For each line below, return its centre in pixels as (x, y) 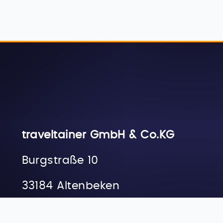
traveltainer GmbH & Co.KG (98, 135)
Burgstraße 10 (60, 160)
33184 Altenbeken (71, 186)
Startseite (101, 217)
